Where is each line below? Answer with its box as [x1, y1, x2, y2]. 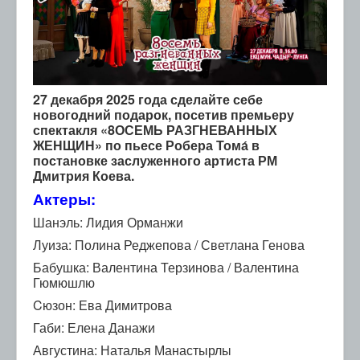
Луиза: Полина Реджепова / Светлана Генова [33, 235, 305, 254]
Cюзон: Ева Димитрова [33, 295, 172, 314]
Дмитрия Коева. [33, 166, 134, 185]
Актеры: [33, 187, 96, 210]
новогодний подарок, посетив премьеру [33, 104, 294, 124]
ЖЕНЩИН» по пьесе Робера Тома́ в [33, 135, 260, 154]
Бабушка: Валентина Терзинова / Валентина [33, 257, 299, 276]
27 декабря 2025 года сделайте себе [33, 89, 263, 108]
